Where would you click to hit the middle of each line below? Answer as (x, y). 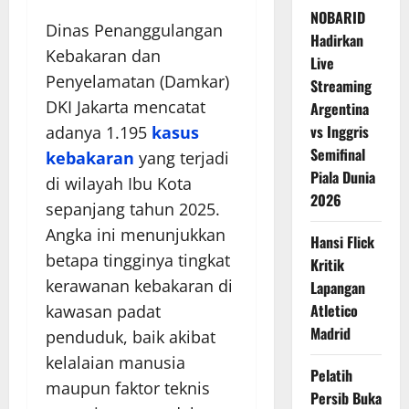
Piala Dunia (342, 178)
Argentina (339, 109)
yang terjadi (182, 157)
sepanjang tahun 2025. (133, 209)
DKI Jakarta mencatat (126, 106)
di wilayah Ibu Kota (119, 183)
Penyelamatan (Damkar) (137, 81)
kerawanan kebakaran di (139, 285)
